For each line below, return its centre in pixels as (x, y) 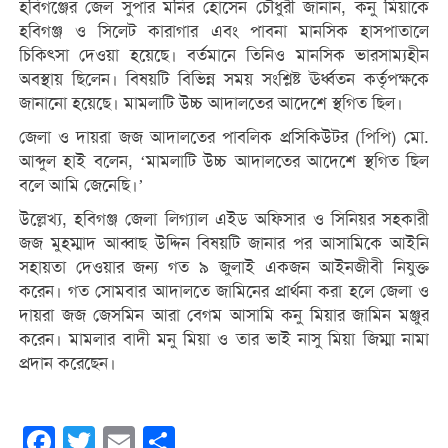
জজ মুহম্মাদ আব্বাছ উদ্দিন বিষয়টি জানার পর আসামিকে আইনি (224, 243)
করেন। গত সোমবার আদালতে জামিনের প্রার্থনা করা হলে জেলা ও (224, 291)
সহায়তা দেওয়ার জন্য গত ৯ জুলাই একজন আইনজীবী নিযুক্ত (224, 267)
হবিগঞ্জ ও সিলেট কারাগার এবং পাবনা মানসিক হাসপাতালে (224, 31)
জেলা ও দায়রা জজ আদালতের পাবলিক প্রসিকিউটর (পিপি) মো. (224, 137)
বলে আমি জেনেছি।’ (81, 185)
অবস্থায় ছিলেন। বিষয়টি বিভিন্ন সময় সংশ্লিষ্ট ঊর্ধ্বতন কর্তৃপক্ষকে (224, 79)
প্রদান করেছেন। (67, 363)
